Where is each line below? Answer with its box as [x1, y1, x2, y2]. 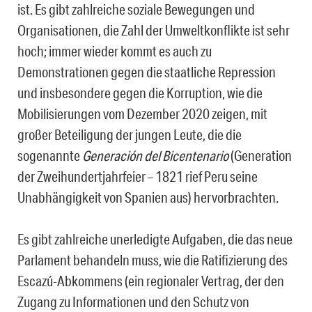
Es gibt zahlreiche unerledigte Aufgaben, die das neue [17, 231, 292, 248]
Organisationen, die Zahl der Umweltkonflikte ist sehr [17, 22, 290, 39]
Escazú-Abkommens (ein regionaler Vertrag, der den [17, 272, 284, 290]
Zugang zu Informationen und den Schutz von [17, 293, 249, 311]
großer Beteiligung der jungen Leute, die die [17, 126, 242, 143]
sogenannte [17, 147, 82, 164]
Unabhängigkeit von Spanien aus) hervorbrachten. [17, 189, 279, 206]
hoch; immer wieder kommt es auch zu [17, 42, 212, 60]
